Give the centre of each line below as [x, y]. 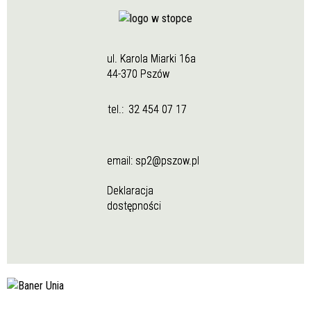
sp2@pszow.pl [167, 161]
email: [120, 161]
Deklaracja [130, 191]
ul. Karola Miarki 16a [151, 59]
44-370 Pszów [138, 74]
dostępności [134, 206]
